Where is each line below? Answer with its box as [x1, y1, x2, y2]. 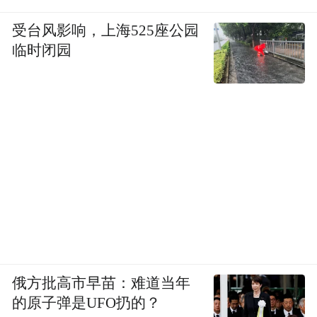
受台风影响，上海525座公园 [12, 23, 200, 39]
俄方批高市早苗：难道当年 [12, 275, 191, 291]
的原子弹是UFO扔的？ [12, 294, 161, 311]
